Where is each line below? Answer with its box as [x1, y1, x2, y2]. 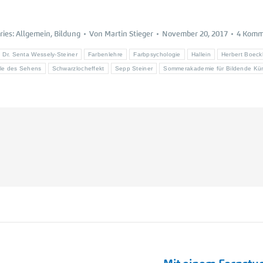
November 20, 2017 [162, 29, 228, 39]
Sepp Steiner [114, 65, 153, 72]
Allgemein [16, 29, 50, 39]
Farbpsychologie [133, 51, 181, 58]
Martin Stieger [104, 29, 153, 39]
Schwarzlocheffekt [52, 65, 104, 72]
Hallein [191, 51, 211, 58]
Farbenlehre [87, 51, 123, 58]
